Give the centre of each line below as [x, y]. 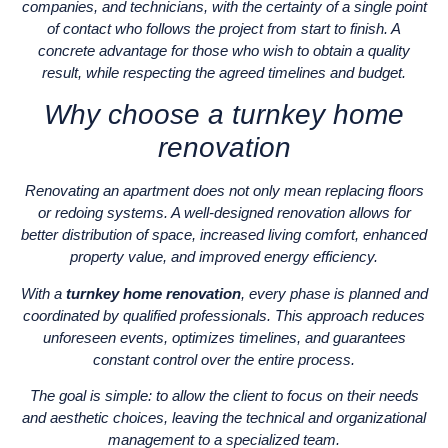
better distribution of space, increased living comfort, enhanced [224, 235]
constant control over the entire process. [224, 359]
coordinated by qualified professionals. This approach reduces [224, 315]
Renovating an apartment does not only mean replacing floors [224, 191]
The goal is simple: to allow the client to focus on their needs [224, 395]
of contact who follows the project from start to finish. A [224, 28]
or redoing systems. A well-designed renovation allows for [224, 213]
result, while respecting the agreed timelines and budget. [224, 72]
